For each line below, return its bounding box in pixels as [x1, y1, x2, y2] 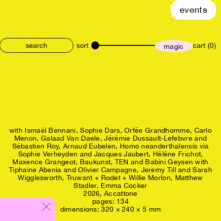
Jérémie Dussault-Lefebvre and [104, 134, 207, 143]
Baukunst [79, 158, 111, 166]
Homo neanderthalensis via [119, 142, 209, 150]
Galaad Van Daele [40, 134, 100, 143]
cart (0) [192, 41, 216, 49]
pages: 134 [92, 197, 129, 206]
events [180, 4, 207, 15]
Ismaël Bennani [25, 126, 76, 135]
